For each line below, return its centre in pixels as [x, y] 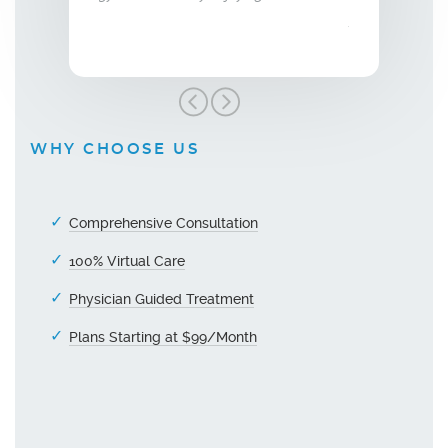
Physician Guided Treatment [161, 299]
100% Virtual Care [127, 261]
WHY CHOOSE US [115, 149]
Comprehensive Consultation [163, 223]
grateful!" [378, 20]
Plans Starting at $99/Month [163, 337]
